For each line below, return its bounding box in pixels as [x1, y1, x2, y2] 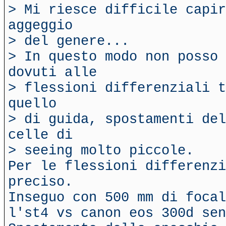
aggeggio [8, 18, 73, 33]
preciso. [8, 174, 73, 190]
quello [8, 96, 56, 111]
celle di [8, 127, 73, 143]
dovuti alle [8, 65, 97, 80]
